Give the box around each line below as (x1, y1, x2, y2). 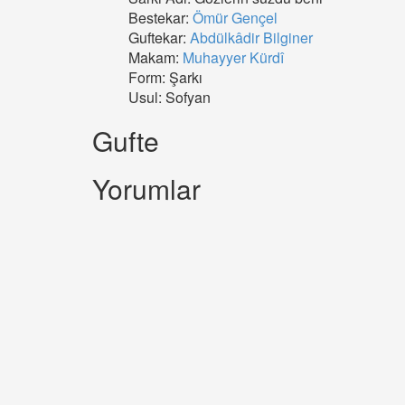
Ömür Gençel (193, 7, 278, 28)
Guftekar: (128, 27, 190, 48)
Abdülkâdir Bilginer (190, 27, 313, 48)
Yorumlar (92, 169, 201, 208)
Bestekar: (128, 7, 193, 28)
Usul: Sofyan (128, 87, 211, 108)
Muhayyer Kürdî (183, 47, 284, 68)
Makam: (128, 47, 183, 68)
